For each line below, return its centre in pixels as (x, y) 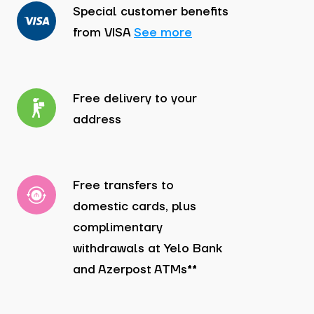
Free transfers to (123, 186)
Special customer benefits (151, 12)
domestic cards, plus (135, 207)
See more (163, 33)
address (97, 120)
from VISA (103, 33)
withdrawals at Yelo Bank (148, 249)
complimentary (118, 228)
